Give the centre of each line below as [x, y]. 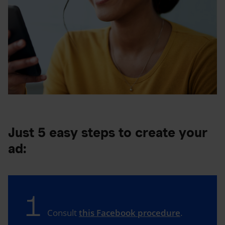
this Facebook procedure [130, 212]
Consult [63, 212]
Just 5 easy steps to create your [108, 132]
